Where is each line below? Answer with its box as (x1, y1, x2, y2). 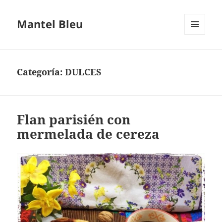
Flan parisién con (17, 111, 131, 129)
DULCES (65, 66, 102, 78)
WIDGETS (184, 51, 213, 60)
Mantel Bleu (17, 16, 83, 32)
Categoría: (17, 66, 65, 78)
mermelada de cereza (17, 125, 160, 143)
